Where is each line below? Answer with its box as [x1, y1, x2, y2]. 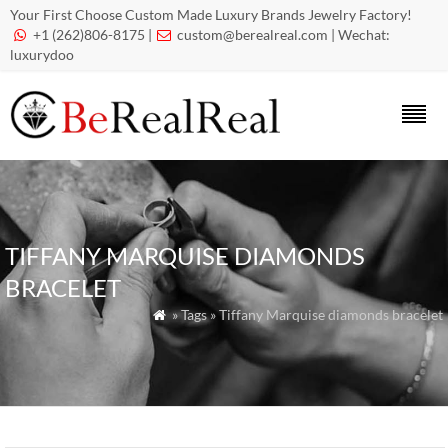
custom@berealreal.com [177, 26, 329, 43]
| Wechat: [328, 26, 391, 43]
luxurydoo [10, 46, 74, 63]
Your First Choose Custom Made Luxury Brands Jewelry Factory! [10, 6, 412, 23]
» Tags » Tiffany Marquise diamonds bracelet [169, 306, 443, 323]
